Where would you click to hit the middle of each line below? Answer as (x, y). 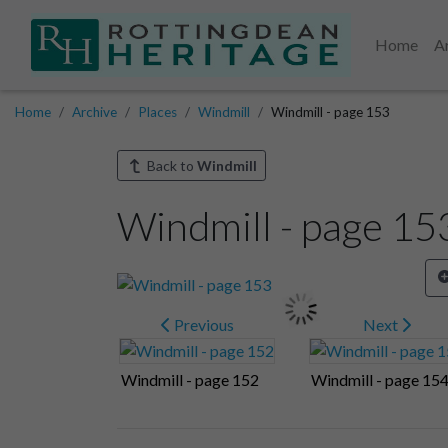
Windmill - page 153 (330, 112)
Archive (94, 112)
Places (157, 112)
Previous (202, 324)
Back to (170, 165)
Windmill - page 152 (190, 379)
